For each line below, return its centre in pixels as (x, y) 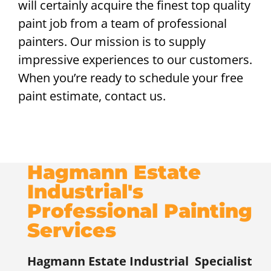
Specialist (222, 261)
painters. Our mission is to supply (112, 42)
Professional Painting (140, 211)
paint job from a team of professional (122, 24)
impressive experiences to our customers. (135, 60)
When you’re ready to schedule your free (131, 78)
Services (72, 230)
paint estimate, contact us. (92, 96)
